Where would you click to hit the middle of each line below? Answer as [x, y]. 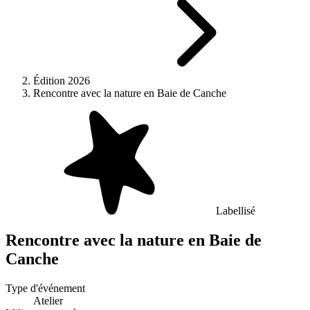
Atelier [48, 300]
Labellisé [236, 211]
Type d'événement [45, 288]
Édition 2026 [62, 81]
